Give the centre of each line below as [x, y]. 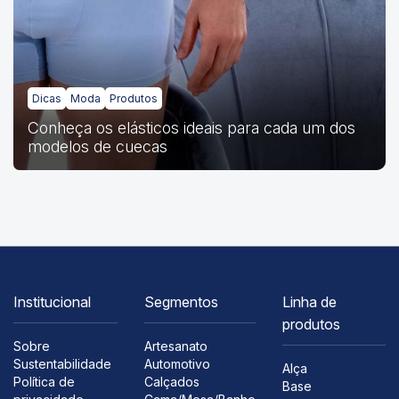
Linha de [309, 301]
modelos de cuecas [98, 146]
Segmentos [181, 301]
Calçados [171, 381]
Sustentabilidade [62, 363]
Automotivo [177, 363]
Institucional [52, 301]
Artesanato [175, 346]
